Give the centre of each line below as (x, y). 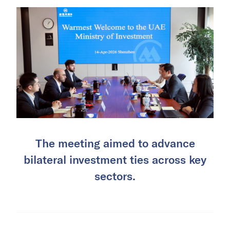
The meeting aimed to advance (115, 142)
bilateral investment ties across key (115, 159)
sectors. (115, 175)
